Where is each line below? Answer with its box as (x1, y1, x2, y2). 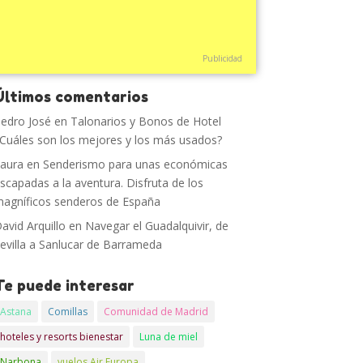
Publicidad (202, 53, 242, 64)
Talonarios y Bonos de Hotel (70, 113, 222, 129)
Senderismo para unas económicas (43, 156, 228, 172)
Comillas (48, 305, 88, 318)
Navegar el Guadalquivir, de (85, 218, 229, 233)
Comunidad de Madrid (104, 305, 209, 318)
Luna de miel (139, 330, 199, 344)
